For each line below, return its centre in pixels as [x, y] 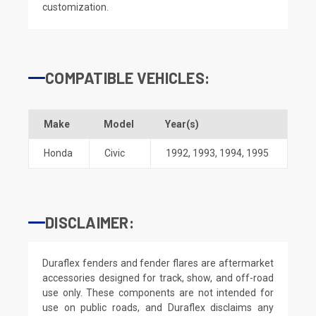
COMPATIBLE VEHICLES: [127, 77]
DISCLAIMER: [90, 222]
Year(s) [182, 124]
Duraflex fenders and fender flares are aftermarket [158, 263]
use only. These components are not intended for [158, 292]
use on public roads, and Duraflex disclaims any [158, 307]
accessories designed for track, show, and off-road [158, 278]
